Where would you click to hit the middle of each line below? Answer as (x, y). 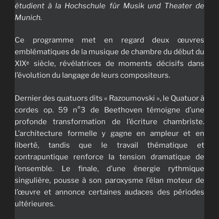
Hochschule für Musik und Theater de (133, 6)
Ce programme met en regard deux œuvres (109, 40)
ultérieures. (35, 204)
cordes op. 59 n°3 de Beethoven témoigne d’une (109, 110)
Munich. (28, 17)
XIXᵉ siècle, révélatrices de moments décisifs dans (109, 64)
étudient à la (38, 6)
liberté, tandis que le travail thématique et (109, 145)
